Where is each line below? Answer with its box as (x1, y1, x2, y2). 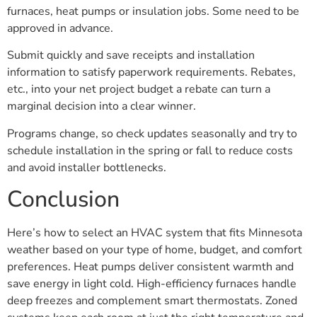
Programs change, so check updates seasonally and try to (7, 125, 297, 142)
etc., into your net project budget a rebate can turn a (7, 81, 270, 98)
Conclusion (7, 184, 120, 215)
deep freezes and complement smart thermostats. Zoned (7, 293, 297, 309)
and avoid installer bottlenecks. (7, 159, 166, 175)
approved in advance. (7, 20, 113, 36)
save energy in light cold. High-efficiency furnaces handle (7, 276, 296, 292)
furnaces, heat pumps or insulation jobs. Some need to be (7, 3, 299, 19)
